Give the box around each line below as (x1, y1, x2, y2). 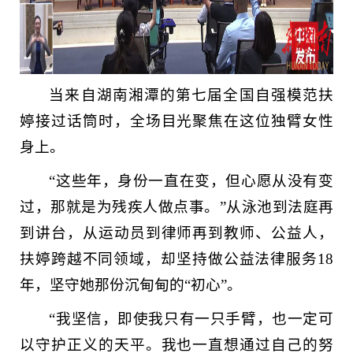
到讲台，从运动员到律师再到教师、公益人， (20, 225, 333, 241)
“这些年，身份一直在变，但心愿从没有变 (49, 173, 333, 189)
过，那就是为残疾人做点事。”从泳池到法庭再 (20, 199, 333, 215)
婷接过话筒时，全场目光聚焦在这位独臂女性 (20, 113, 333, 129)
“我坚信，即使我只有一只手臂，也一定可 (49, 310, 333, 327)
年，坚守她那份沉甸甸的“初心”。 (20, 277, 242, 293)
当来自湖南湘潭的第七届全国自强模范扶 (49, 87, 333, 103)
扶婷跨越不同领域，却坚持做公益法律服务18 (20, 251, 333, 267)
